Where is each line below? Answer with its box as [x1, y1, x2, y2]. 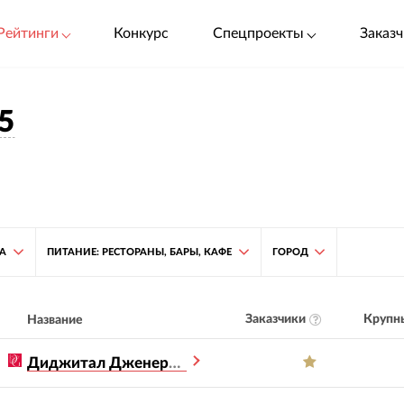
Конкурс [113, 25, 169, 41]
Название [27, 313, 84, 326]
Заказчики [244, 313, 306, 326]
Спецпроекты [213, 25, 305, 41]
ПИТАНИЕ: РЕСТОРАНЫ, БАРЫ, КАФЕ [46, 246, 232, 257]
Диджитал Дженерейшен [169, 354, 181, 371]
